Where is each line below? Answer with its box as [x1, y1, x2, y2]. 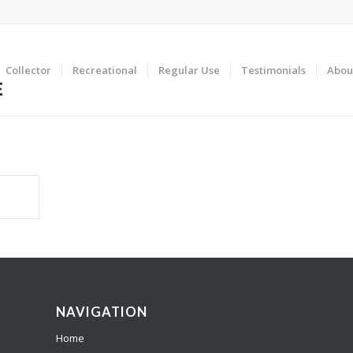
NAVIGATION [56, 304, 148, 321]
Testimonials [241, 63, 307, 77]
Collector [6, 63, 52, 77]
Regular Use [158, 63, 221, 77]
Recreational [72, 63, 138, 77]
